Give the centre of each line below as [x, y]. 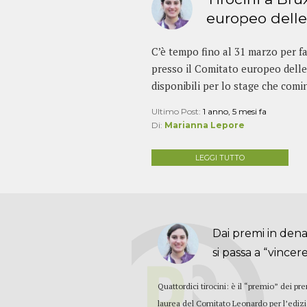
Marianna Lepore [204, 125]
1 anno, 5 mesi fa [234, 111]
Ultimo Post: [177, 111]
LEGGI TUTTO [220, 158]
